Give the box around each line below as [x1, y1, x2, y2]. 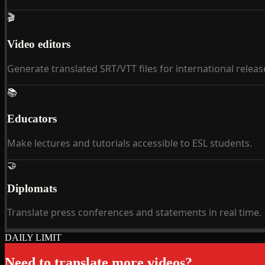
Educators [7, 112, 57, 125]
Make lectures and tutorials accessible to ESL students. [7, 136, 252, 150]
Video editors [7, 37, 70, 50]
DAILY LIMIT [5, 232, 62, 243]
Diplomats [7, 182, 57, 195]
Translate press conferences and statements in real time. [7, 206, 261, 219]
